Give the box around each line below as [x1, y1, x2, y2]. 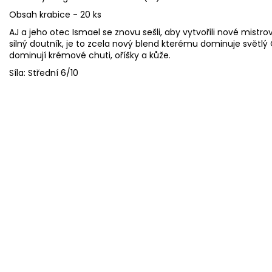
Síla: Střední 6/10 [9, 66, 78, 79]
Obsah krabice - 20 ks [9, 8, 104, 21]
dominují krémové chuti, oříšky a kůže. [9, 49, 171, 61]
